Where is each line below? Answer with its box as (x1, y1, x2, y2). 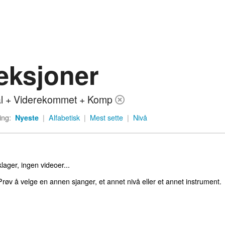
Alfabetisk (49, 113, 80, 123)
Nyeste (15, 113, 39, 123)
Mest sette (90, 113, 123, 123)
